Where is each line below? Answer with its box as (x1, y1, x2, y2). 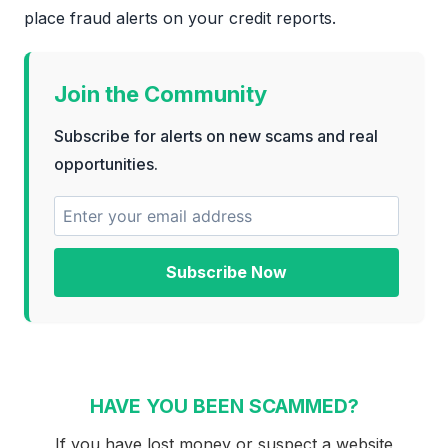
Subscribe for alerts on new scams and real (54, 126, 378, 147)
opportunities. (54, 154, 158, 175)
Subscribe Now (166, 262, 287, 283)
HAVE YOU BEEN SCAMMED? (89, 394, 359, 419)
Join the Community (54, 81, 267, 108)
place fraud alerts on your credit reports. (24, 8, 336, 29)
